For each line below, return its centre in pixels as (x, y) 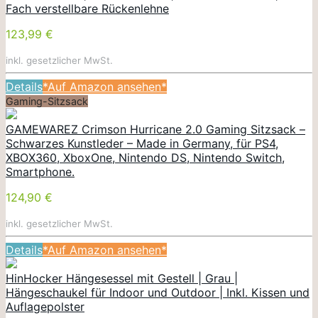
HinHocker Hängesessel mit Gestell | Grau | (122, 278)
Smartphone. (40, 171)
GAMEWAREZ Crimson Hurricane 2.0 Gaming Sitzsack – (155, 129)
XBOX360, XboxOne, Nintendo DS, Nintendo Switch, (145, 157)
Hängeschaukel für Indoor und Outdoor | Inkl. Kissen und (158, 292)
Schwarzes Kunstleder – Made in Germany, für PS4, (142, 143)
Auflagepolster (45, 306)
